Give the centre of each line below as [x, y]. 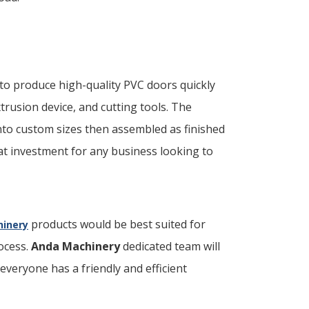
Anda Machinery [76, 247]
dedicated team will [170, 247]
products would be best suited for [117, 225]
